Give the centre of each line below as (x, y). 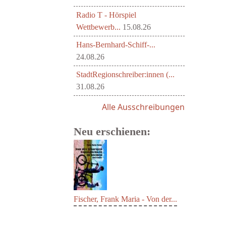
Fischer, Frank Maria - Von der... (125, 199)
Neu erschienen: (112, 131)
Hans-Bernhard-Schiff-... (116, 45)
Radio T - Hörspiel (106, 15)
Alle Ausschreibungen (143, 107)
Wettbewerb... (98, 27)
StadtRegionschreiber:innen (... (125, 74)
